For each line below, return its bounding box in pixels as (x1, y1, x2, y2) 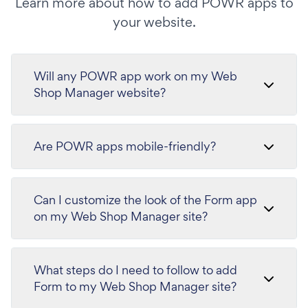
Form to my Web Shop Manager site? (65, 278, 236, 294)
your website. (112, 13, 196, 31)
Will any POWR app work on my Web (34, 68, 237, 84)
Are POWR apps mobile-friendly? (34, 138, 216, 154)
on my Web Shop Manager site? (34, 208, 208, 224)
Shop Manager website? (34, 85, 166, 100)
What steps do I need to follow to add (34, 262, 237, 278)
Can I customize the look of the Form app (34, 192, 236, 208)
